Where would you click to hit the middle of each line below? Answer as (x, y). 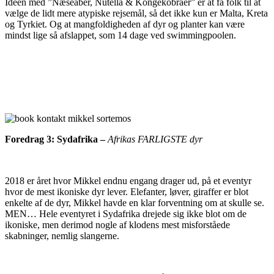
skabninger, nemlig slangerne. (62, 236)
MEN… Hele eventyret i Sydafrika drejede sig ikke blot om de (126, 214)
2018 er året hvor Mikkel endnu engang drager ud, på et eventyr (128, 181)
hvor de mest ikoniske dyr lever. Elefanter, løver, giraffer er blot (127, 192)
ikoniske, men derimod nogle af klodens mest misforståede (117, 225)
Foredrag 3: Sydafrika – (56, 139)
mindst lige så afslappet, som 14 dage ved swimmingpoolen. (120, 35)
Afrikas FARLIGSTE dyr (155, 139)
